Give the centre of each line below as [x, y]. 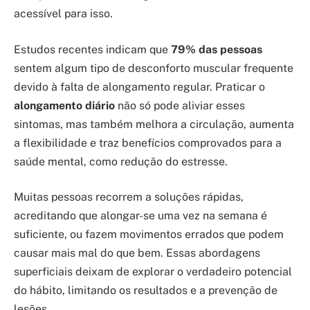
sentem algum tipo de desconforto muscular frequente [154, 68]
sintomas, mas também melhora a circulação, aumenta [154, 124]
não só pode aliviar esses [180, 105]
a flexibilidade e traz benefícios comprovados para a [148, 143]
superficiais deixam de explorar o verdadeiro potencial [153, 272]
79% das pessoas [217, 49]
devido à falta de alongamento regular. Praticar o [139, 86]
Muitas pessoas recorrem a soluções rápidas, [129, 197]
